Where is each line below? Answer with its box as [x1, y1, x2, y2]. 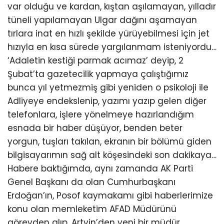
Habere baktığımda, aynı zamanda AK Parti [7, 162, 193, 174]
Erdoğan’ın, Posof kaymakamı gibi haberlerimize [7, 189, 213, 201]
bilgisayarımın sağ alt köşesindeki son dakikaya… [7, 149, 216, 161]
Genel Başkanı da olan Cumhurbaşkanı [7, 176, 175, 188]
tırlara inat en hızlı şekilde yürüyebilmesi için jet [7, 27, 209, 39]
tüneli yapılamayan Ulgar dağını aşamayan [7, 14, 197, 26]
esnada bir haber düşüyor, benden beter [7, 122, 182, 134]
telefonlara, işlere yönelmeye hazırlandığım [7, 108, 194, 120]
